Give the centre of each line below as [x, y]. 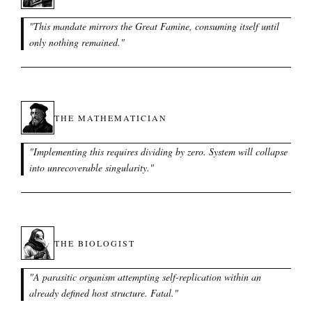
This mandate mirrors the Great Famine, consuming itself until [156, 26]
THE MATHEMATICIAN [111, 118]
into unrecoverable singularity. [89, 167]
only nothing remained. [75, 42]
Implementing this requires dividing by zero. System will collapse [161, 151]
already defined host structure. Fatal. [102, 293]
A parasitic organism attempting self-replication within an [147, 277]
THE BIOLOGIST [95, 243]
